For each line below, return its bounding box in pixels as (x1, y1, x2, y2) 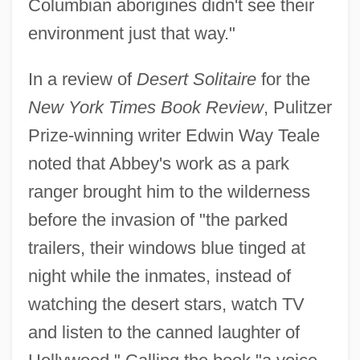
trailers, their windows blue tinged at (27, 238, 305, 259)
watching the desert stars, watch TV (27, 294, 305, 315)
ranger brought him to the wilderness (27, 182, 310, 202)
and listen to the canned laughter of (27, 322, 300, 343)
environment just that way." (27, 23, 235, 44)
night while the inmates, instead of (27, 266, 291, 287)
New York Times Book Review (27, 97, 264, 118)
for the (256, 69, 310, 90)
